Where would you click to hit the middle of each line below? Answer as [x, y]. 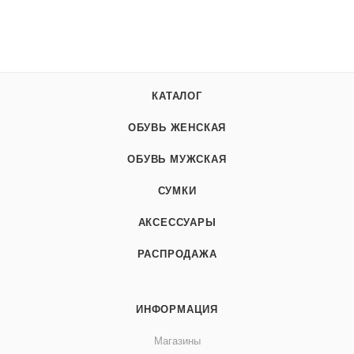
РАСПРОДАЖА [177, 254]
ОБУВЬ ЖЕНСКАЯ [177, 128]
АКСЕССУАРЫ [177, 223]
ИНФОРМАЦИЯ [177, 310]
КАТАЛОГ [177, 96]
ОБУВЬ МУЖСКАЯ [177, 160]
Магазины [177, 341]
